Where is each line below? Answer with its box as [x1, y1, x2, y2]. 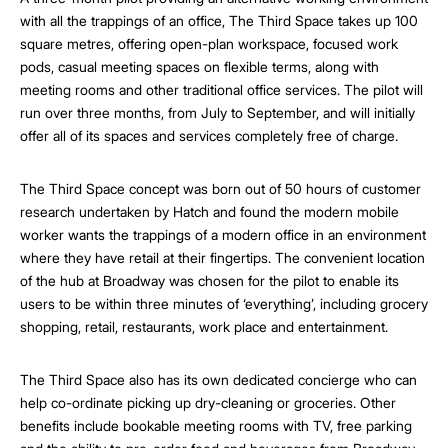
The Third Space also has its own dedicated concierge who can [20, 371, 417, 388]
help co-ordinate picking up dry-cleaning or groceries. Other [20, 394, 396, 411]
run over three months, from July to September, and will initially [20, 104, 415, 121]
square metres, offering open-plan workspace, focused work [20, 35, 398, 52]
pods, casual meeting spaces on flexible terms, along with [20, 58, 379, 75]
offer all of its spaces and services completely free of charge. [20, 127, 398, 144]
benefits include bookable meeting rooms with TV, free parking [20, 417, 412, 434]
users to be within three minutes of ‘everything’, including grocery [20, 295, 428, 312]
